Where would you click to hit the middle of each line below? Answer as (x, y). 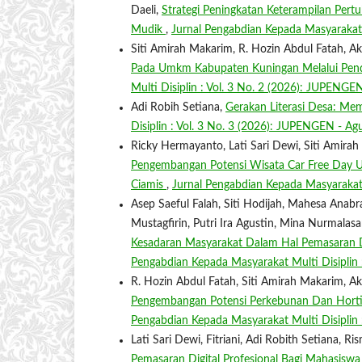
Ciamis (149, 185)
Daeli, (146, 11)
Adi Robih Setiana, (178, 108)
